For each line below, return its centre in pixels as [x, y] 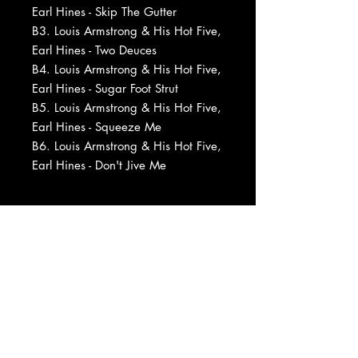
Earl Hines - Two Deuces [94, 50]
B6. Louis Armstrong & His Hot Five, [127, 145]
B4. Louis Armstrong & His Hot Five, [127, 69]
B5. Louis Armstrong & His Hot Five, [127, 107]
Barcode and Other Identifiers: [113, 280]
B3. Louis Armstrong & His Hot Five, [127, 30]
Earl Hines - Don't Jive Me [99, 165]
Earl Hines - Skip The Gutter [104, 11]
